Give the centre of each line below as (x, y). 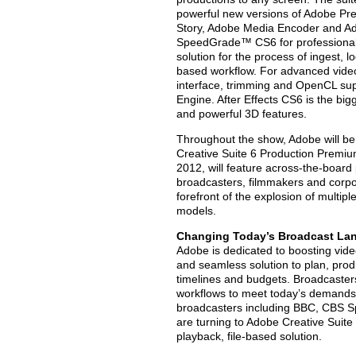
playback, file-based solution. (249, 336)
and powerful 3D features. (242, 114)
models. (196, 211)
